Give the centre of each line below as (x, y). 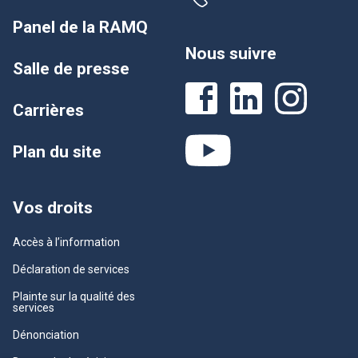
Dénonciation (46, 335)
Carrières (48, 111)
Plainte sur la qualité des (74, 297)
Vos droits (53, 208)
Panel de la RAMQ (80, 28)
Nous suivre (231, 54)
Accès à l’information (66, 243)
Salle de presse (71, 69)
